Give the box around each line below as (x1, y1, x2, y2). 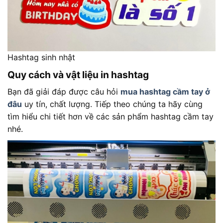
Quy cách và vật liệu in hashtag (7, 69, 149, 81)
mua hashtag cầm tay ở (120, 86, 210, 97)
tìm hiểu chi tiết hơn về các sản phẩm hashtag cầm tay (7, 111, 214, 121)
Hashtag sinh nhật (7, 52, 75, 63)
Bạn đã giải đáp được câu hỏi (7, 86, 120, 97)
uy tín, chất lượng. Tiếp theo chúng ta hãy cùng (22, 99, 203, 109)
